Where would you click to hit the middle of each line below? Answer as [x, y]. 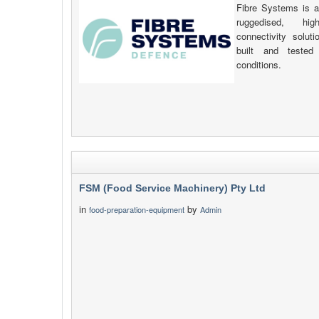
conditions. [259, 64]
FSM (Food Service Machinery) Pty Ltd [172, 188]
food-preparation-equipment [137, 209]
